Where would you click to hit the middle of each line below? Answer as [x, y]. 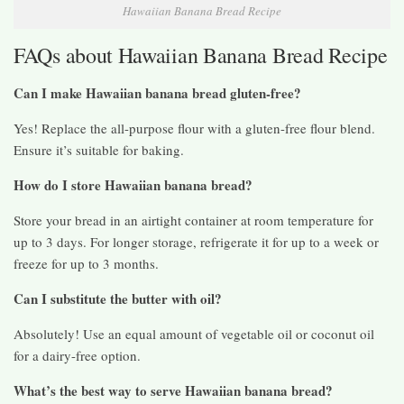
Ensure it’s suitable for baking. [99, 150]
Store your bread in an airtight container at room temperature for [193, 220]
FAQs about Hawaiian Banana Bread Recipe [201, 55]
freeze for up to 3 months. [86, 264]
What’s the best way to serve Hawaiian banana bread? [173, 391]
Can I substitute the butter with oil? [118, 299]
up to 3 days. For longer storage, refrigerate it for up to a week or [196, 242]
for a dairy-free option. [77, 356]
